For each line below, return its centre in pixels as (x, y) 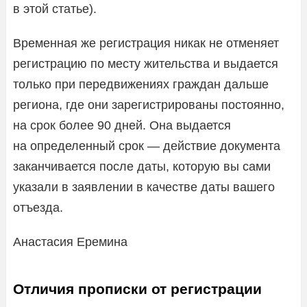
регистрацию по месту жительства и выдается (146, 63)
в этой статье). (55, 9)
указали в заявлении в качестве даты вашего (144, 187)
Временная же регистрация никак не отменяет (146, 43)
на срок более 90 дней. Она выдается (122, 125)
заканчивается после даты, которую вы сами (142, 166)
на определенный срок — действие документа (147, 146)
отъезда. (38, 207)
